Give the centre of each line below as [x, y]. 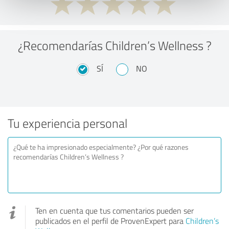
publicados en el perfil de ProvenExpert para [110, 221]
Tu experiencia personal [67, 123]
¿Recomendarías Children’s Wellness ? [114, 45]
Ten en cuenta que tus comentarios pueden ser [114, 210]
